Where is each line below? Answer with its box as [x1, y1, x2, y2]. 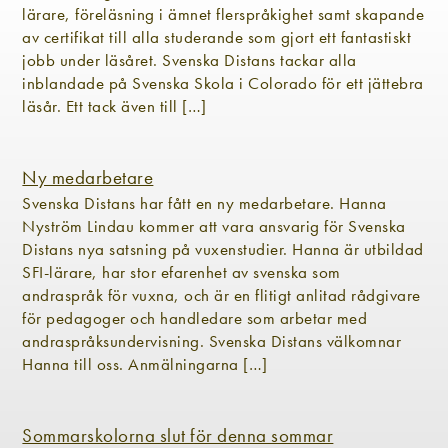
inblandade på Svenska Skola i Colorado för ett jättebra [22, 71, 424, 94]
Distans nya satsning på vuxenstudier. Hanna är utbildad [22, 237, 424, 260]
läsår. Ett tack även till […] [22, 94, 207, 117]
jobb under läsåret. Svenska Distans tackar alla [22, 48, 357, 71]
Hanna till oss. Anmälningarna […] [22, 352, 268, 375]
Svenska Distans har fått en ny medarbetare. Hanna [22, 191, 387, 214]
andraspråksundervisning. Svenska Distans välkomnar [22, 329, 402, 352]
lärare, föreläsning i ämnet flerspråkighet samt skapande [22, 2, 425, 25]
